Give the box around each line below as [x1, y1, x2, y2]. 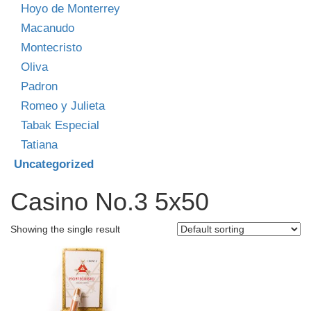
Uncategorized [14, 157, 94, 171]
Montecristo [21, 40, 82, 54]
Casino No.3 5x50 [10, 187, 209, 216]
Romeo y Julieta [21, 99, 105, 112]
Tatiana [21, 137, 58, 151]
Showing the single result [10, 223, 120, 235]
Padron [21, 79, 58, 93]
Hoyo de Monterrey [21, 1, 120, 15]
